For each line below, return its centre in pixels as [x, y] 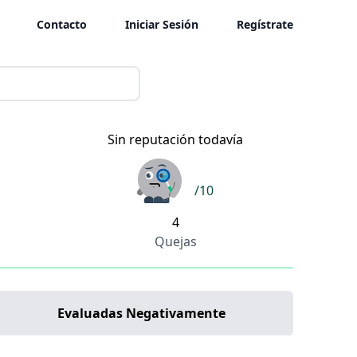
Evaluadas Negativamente [141, 313]
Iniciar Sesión [162, 25]
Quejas [175, 241]
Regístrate [265, 25]
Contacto [62, 25]
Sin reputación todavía [175, 139]
